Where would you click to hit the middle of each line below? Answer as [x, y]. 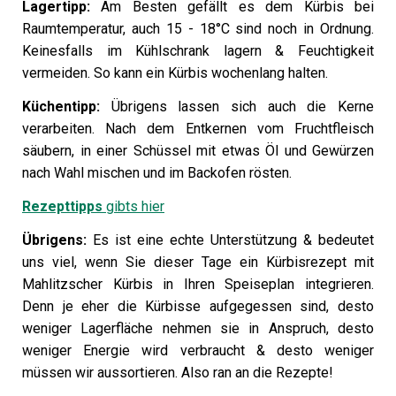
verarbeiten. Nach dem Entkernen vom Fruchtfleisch [198, 129]
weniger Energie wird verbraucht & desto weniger [198, 350]
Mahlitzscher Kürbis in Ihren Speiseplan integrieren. [198, 284]
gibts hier [133, 206]
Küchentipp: [67, 107]
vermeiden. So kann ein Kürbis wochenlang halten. [177, 73]
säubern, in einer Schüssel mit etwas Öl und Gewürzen [198, 151]
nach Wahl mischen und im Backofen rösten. [159, 173]
